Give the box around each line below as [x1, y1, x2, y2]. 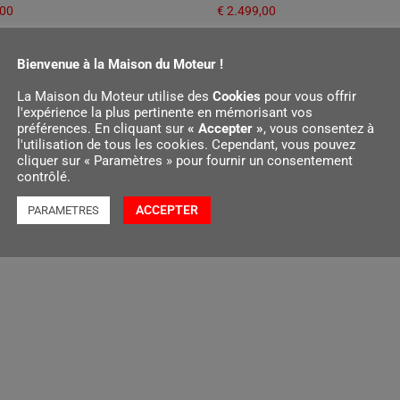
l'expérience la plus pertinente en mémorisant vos [17, 104, 312, 121]
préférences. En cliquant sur [17, 120, 187, 137]
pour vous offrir [261, 87, 356, 104]
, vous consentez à [263, 120, 374, 137]
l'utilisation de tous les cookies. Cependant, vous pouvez [17, 136, 355, 153]
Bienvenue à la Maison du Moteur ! [17, 55, 223, 72]
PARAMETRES [28, 203, 99, 217]
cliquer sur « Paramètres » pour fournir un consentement [17, 152, 353, 169]
